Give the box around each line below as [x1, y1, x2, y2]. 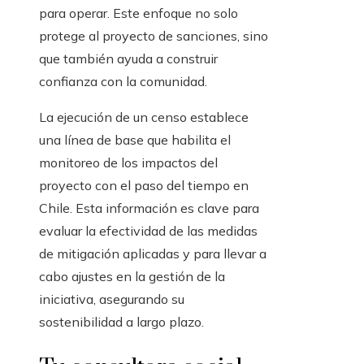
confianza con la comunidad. [39, 73, 207, 90]
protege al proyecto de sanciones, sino [39, 28, 268, 45]
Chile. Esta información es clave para [39, 200, 259, 217]
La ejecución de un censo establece [39, 109, 249, 126]
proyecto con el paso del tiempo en [39, 177, 249, 194]
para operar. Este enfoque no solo [39, 5, 238, 22]
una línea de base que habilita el [39, 132, 231, 149]
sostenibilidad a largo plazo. [39, 314, 204, 331]
